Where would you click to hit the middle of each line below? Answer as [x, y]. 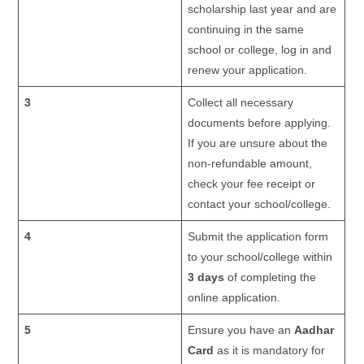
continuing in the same [246, 30]
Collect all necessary [241, 103]
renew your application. [248, 70]
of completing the [271, 277]
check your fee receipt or [252, 184]
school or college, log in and [260, 50]
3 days [206, 277]
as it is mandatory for [270, 351]
